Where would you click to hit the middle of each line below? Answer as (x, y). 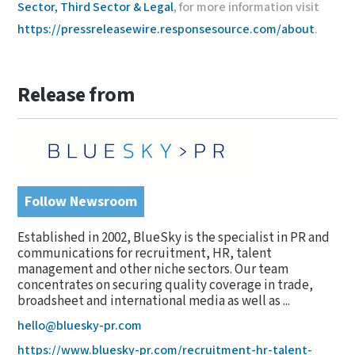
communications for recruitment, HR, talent (145, 254)
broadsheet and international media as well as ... (154, 301)
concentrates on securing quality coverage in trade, (166, 285)
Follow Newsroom (81, 202)
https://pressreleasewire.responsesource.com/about (166, 30)
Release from (76, 95)
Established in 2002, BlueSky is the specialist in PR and (174, 238)
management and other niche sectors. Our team (153, 269)
